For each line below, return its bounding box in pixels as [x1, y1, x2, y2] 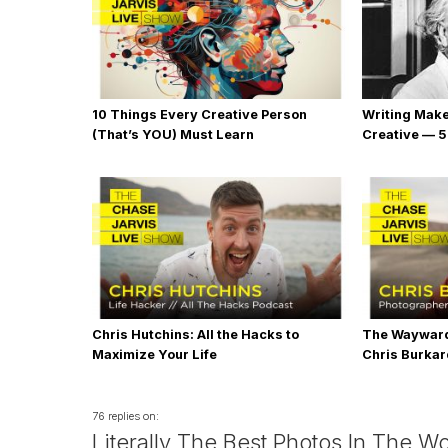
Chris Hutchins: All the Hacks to [92, 327, 299, 342]
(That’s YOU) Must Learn [92, 127, 254, 142]
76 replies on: [92, 409, 159, 423]
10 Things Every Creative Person [92, 107, 307, 122]
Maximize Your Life [92, 347, 217, 362]
